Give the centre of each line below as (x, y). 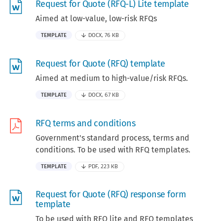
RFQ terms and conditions (86, 123)
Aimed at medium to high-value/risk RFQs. (112, 78)
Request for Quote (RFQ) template (100, 63)
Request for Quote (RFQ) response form (111, 195)
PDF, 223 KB (103, 167)
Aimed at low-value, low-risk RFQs (96, 18)
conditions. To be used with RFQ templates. (113, 150)
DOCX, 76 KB (104, 35)
